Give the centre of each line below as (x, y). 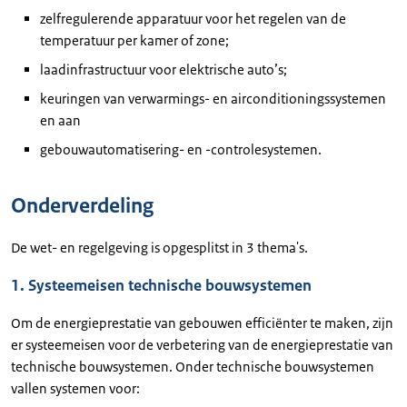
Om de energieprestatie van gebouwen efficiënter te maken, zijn (202, 323)
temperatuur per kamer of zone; (134, 40)
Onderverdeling (82, 206)
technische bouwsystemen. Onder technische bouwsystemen (193, 367)
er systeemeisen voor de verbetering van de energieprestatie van (202, 345)
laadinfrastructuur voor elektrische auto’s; (164, 69)
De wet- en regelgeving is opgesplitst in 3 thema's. (159, 248)
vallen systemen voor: (75, 388)
